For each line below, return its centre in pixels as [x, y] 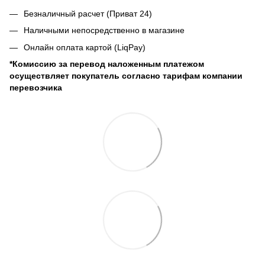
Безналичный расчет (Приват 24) [88, 13]
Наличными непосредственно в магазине [104, 30]
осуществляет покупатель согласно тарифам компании [126, 76]
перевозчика [36, 88]
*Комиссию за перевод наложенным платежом [107, 64]
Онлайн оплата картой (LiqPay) [85, 47]
